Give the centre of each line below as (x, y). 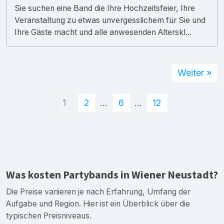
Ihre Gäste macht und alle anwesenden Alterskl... (103, 32)
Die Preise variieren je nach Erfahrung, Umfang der (98, 191)
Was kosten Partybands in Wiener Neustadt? (112, 175)
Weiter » (194, 72)
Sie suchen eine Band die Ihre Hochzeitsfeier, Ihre (105, 8)
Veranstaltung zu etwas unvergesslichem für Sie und (110, 20)
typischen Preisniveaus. (49, 215)
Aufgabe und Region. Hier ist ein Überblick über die (98, 203)
